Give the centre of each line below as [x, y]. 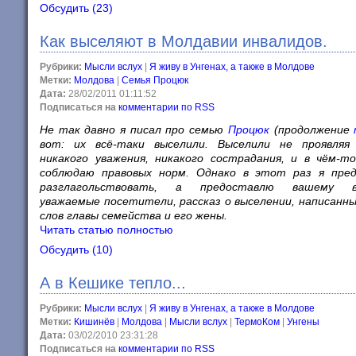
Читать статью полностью [106, 230]
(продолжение [311, 130]
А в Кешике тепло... [113, 283]
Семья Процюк [155, 80]
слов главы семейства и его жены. [133, 215]
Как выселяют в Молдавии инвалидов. [184, 41]
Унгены [303, 322]
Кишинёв [94, 322]
